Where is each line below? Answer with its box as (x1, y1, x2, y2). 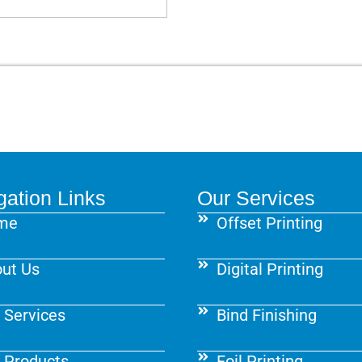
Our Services (197, 187, 315, 210)
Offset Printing (216, 213, 322, 234)
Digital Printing (216, 259, 323, 280)
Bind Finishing (216, 305, 317, 326)
